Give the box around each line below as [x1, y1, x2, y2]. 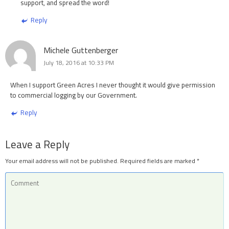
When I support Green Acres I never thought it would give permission [10, 80, 215, 90]
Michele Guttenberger [43, 44, 118, 57]
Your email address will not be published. [5, 155, 119, 166]
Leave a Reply [5, 135, 70, 152]
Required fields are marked [120, 155, 197, 166]
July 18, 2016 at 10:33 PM [43, 58, 114, 68]
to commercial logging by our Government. [10, 90, 137, 101]
